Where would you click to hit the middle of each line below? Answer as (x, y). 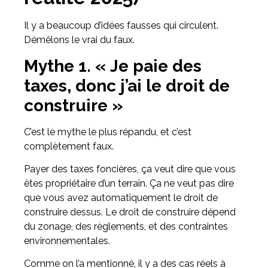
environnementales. (67, 240)
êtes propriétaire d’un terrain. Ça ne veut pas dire (129, 183)
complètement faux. (69, 146)
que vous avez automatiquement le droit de (121, 197)
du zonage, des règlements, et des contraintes (126, 226)
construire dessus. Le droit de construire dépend (130, 212)
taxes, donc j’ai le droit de (127, 86)
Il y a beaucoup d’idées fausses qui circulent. (121, 26)
